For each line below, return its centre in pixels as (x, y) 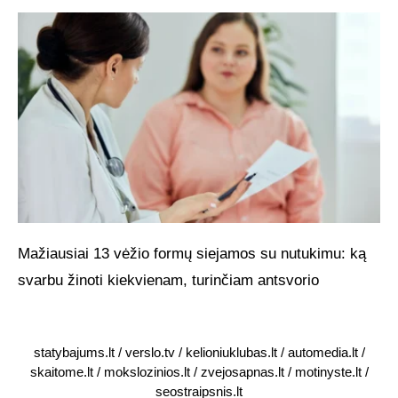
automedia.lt (322, 352)
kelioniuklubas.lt (231, 352)
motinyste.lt (328, 371)
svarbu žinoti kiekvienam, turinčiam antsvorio (168, 280)
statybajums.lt (74, 352)
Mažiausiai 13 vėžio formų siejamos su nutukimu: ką (192, 253)
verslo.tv (150, 352)
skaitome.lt (61, 371)
